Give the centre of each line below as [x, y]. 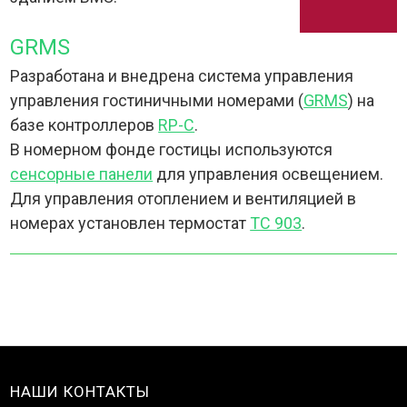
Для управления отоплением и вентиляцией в [184, 199]
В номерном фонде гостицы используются [172, 150]
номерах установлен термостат [130, 223]
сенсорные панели [82, 174]
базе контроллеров [84, 125]
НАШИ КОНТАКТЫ [80, 392]
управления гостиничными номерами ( [157, 101]
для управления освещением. [268, 174]
